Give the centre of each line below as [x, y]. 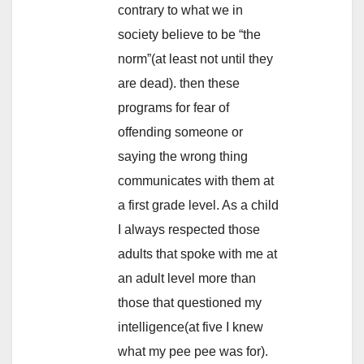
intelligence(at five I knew [191, 327]
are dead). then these [179, 84]
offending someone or [180, 132]
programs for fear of [173, 108]
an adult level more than [187, 279]
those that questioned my [190, 303]
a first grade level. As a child [198, 206]
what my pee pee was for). [193, 352]
